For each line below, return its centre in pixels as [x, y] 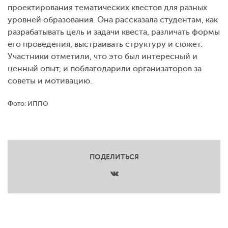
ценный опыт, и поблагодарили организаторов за [105, 68]
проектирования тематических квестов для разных [107, 7]
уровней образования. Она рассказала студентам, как [113, 20]
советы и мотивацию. [50, 81]
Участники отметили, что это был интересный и [103, 56]
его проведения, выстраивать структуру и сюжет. [105, 44]
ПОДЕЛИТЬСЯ [114, 156]
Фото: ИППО [28, 103]
